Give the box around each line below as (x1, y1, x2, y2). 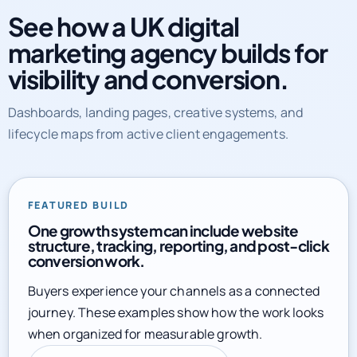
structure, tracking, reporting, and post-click (27, 230, 329, 250)
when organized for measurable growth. (27, 320, 263, 338)
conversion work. (27, 245, 145, 265)
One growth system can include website (27, 215, 299, 235)
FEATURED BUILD (27, 193, 130, 207)
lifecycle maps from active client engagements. (7, 120, 288, 138)
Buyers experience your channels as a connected (27, 277, 320, 295)
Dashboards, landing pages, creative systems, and (7, 98, 304, 116)
